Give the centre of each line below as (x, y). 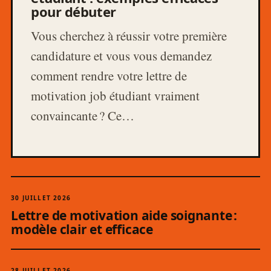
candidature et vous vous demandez (121, 55)
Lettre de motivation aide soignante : (124, 215)
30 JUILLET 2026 (41, 198)
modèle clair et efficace (82, 229)
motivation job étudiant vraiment (115, 95)
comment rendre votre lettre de (109, 75)
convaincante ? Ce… (83, 115)
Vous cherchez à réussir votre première (129, 35)
